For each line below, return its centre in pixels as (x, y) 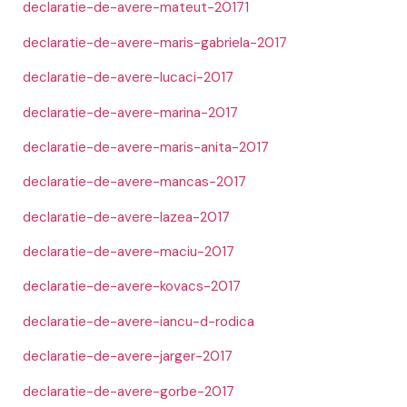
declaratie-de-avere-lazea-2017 (126, 217)
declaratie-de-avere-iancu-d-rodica (139, 321)
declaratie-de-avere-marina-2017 (130, 112)
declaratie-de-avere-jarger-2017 (128, 357)
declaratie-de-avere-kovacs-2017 (132, 287)
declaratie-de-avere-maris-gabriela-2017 (155, 42)
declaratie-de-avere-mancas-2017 (134, 182)
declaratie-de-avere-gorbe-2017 (129, 391)
